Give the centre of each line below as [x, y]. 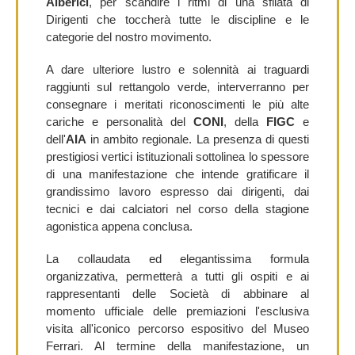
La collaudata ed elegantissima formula [177, 258]
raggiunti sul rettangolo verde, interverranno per [177, 87]
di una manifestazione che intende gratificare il [177, 174]
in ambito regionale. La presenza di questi [198, 139]
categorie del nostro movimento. [129, 37]
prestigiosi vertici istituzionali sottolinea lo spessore [177, 157]
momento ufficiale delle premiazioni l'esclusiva [177, 311]
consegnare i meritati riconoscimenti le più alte [177, 105]
